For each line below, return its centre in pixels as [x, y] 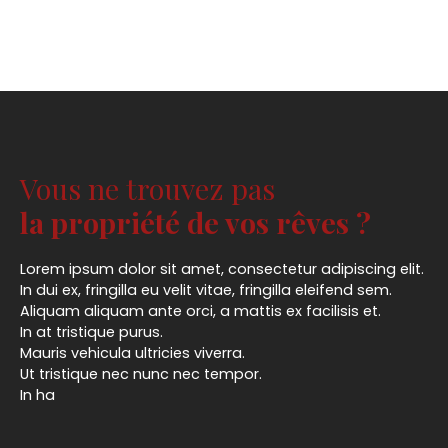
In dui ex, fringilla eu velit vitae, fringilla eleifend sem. [206, 289]
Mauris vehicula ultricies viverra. [132, 352]
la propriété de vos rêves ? [195, 221]
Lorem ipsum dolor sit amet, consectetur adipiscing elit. [222, 268]
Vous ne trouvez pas [147, 187]
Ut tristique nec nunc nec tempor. [141, 373]
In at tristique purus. [91, 331]
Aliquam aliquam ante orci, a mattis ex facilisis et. [200, 310]
